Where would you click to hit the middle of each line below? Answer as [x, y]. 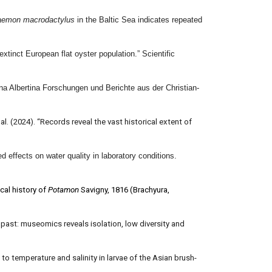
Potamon [63, 190]
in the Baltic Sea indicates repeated [138, 20]
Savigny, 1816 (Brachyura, [124, 190]
